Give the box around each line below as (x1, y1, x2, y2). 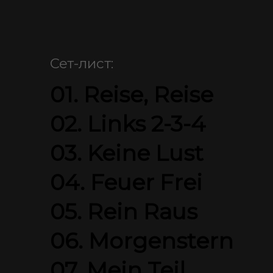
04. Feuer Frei (50, 169, 202, 196)
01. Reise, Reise (50, 81, 213, 108)
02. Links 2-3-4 (50, 110, 205, 137)
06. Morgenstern (50, 227, 233, 254)
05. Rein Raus (50, 198, 197, 225)
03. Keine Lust (50, 140, 204, 166)
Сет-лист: (50, 55, 113, 72)
